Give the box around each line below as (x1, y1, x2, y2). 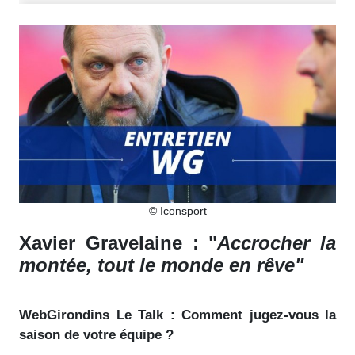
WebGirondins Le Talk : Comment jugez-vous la (19, 307, 336, 323)
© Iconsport (148, 204, 207, 217)
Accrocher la (217, 231, 336, 254)
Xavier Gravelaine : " (19, 231, 218, 254)
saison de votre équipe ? (19, 326, 174, 342)
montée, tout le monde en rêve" (19, 254, 303, 276)
